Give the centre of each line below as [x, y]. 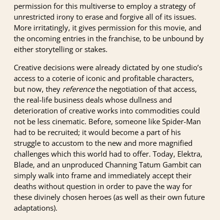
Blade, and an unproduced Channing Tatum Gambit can [108, 164]
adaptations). [37, 207]
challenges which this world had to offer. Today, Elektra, [108, 153]
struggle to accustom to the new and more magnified [103, 143]
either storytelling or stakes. [61, 49]
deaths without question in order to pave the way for [103, 186]
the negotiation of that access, [146, 89]
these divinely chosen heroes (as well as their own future [109, 197]
